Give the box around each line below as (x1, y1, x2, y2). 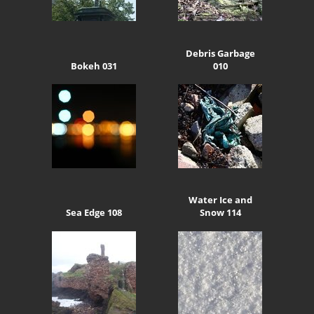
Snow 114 (199, 206, 241, 219)
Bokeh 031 (71, 59, 117, 72)
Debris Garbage (185, 46, 255, 60)
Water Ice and (188, 193, 252, 207)
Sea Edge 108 (66, 206, 122, 219)
